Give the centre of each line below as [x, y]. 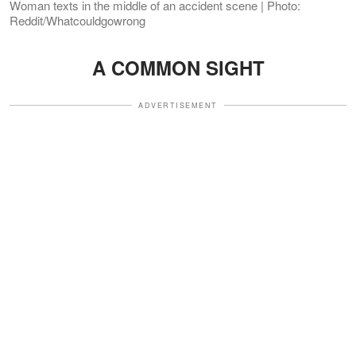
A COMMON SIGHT [178, 67]
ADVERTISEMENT [178, 105]
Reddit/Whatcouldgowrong [77, 20]
